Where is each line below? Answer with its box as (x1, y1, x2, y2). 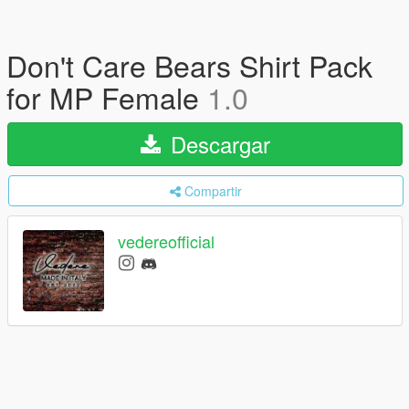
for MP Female (6, 76, 207, 118)
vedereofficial (118, 229, 215, 254)
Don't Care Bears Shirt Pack (6, 44, 372, 86)
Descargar (163, 128, 270, 160)
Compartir (184, 182, 242, 200)
